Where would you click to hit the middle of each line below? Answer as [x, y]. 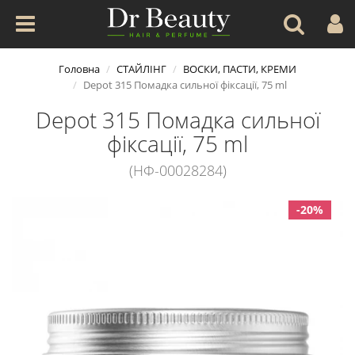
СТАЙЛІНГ [141, 69]
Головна [79, 69]
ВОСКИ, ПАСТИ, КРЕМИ [240, 69]
